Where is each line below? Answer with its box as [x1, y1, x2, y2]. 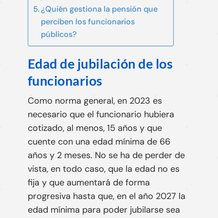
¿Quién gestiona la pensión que [40, 4, 158, 15]
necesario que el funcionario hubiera [27, 109, 174, 121]
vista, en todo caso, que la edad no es [27, 163, 180, 175]
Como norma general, [27, 95, 117, 107]
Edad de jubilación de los [27, 55, 173, 72]
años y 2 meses [27, 149, 91, 162]
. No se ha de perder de [90, 149, 185, 162]
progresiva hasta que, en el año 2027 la [27, 190, 185, 202]
